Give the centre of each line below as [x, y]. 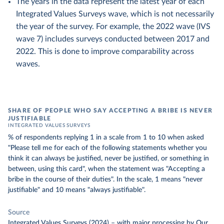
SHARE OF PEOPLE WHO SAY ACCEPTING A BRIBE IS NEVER [110, 110]
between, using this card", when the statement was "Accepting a [106, 169]
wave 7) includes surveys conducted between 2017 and [113, 39]
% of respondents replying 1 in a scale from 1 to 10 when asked [106, 137]
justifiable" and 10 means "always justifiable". [77, 190]
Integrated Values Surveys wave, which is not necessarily [115, 14]
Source [19, 212]
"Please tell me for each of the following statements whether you [107, 148]
